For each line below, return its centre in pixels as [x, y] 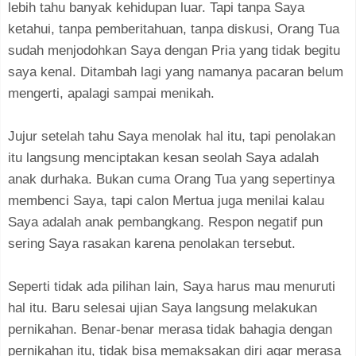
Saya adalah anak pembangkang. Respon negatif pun [165, 222]
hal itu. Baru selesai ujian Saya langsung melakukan [163, 308]
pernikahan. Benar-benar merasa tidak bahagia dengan [170, 329]
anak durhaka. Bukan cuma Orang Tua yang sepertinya [171, 179]
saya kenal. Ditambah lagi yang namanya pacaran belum [176, 72]
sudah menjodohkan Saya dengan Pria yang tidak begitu [174, 50]
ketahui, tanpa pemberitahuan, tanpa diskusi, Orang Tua [174, 29]
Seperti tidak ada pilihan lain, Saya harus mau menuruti [172, 286]
